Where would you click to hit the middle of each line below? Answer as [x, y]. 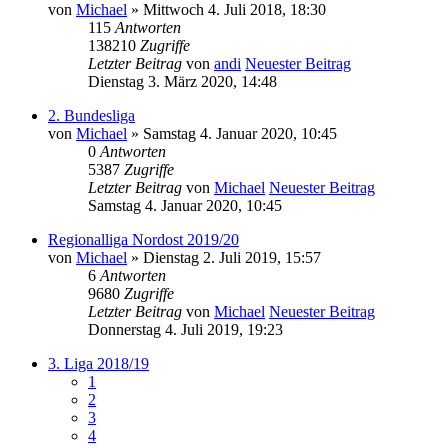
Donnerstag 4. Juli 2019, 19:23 [185, 329]
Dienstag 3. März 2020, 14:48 [182, 81]
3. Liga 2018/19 [98, 363]
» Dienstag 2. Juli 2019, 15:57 [224, 257]
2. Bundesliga [91, 115]
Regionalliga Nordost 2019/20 [143, 239]
